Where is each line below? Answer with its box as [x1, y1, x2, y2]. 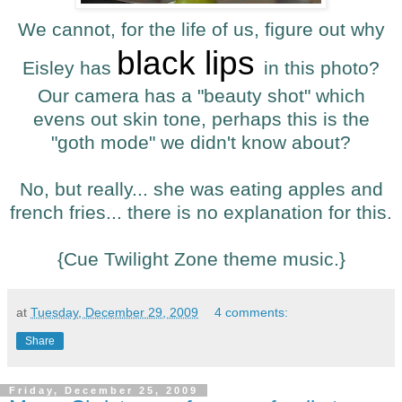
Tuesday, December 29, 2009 [31, 305, 198, 320]
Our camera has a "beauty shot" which [37, 85, 365, 107]
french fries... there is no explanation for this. [10, 202, 392, 223]
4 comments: [214, 305, 289, 320]
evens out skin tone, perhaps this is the [32, 109, 370, 130]
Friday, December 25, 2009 [9, 385, 198, 397]
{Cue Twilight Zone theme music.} [57, 249, 345, 270]
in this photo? [264, 57, 380, 79]
